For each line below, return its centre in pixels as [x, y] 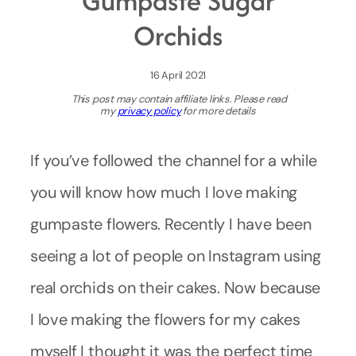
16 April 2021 [178, 75]
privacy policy [149, 111]
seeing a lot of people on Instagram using [176, 256]
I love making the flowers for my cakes [165, 320]
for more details [218, 111]
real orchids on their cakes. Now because [176, 288]
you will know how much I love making [164, 193]
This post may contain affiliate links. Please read [178, 99]
